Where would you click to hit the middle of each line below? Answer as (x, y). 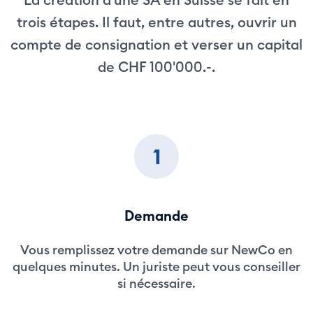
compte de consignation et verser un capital (156, 44)
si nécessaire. (156, 283)
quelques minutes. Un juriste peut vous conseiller (156, 267)
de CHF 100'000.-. (156, 67)
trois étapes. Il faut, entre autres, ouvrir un (156, 22)
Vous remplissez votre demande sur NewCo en (156, 250)
